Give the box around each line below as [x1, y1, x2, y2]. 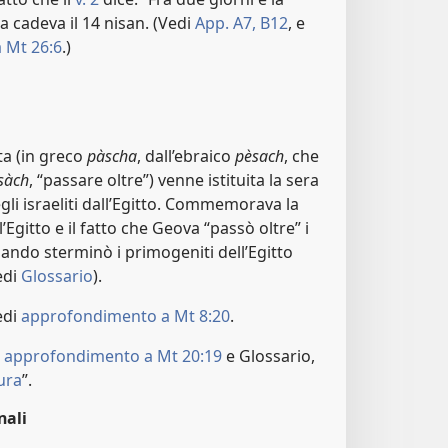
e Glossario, [222, 345, 315, 368]
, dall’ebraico [137, 145, 235, 168]
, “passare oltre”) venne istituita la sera [29, 169, 319, 192]
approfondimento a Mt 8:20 [21, 305, 230, 328]
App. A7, [195, 11, 256, 34]
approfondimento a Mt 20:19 [4, 345, 222, 368]
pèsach [235, 145, 284, 168]
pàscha [87, 145, 137, 168]
